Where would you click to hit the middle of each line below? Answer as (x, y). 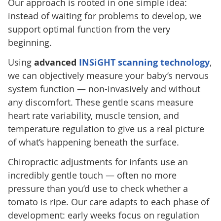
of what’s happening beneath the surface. (93, 142)
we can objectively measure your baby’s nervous (108, 75)
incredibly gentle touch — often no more (92, 175)
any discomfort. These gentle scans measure (100, 102)
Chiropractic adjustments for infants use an (98, 162)
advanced (56, 62)
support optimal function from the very (89, 29)
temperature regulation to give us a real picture (106, 129)
